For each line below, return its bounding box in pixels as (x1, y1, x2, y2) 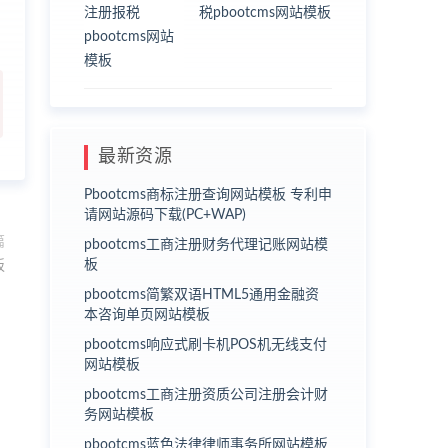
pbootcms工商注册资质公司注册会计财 (84, 387, 328, 402)
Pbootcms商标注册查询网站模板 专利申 (84, 187, 332, 202)
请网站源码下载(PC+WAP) (84, 207, 246, 222)
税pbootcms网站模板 (199, 5, 331, 20)
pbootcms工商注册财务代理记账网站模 (84, 237, 328, 252)
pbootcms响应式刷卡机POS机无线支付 (84, 337, 327, 352)
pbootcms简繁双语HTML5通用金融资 (84, 287, 319, 302)
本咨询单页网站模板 (84, 307, 210, 322)
